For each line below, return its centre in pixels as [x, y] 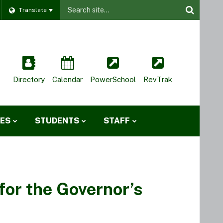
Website [75, 5]
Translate [33, 10]
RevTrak [158, 80]
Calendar [67, 80]
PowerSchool [113, 80]
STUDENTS [57, 121]
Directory [29, 80]
